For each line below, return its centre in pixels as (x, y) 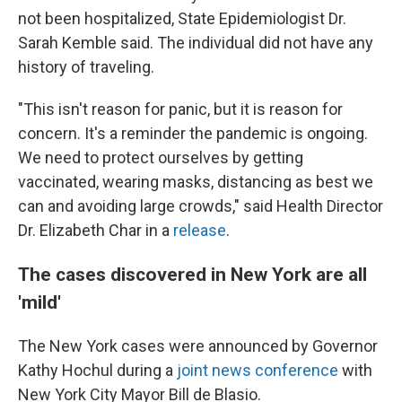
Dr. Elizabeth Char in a (96, 230)
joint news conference (258, 370)
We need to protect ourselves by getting (161, 157)
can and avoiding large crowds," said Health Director (201, 206)
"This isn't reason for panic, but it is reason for (180, 109)
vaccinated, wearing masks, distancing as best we (196, 182)
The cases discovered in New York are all (192, 274)
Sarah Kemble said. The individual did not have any (196, 43)
